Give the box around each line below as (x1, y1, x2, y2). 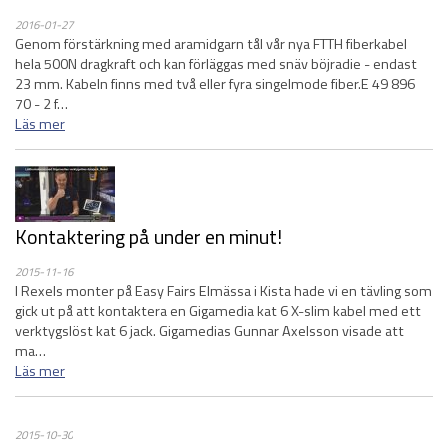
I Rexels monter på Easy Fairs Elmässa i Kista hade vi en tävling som (15, 280, 432, 302)
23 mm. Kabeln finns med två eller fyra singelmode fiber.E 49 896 (15, 73, 415, 95)
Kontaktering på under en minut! (15, 221, 282, 252)
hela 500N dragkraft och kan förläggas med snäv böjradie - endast (15, 53, 417, 75)
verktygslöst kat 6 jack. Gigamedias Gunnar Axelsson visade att (15, 320, 404, 342)
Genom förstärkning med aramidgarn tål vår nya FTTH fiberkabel (15, 33, 407, 55)
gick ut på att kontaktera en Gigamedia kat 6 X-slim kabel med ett (15, 300, 421, 322)
